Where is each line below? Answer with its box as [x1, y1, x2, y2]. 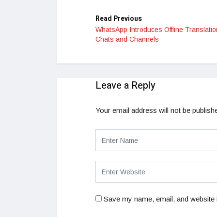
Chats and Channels [95, 35, 159, 44]
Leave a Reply [95, 78, 155, 93]
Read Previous [95, 14, 142, 24]
